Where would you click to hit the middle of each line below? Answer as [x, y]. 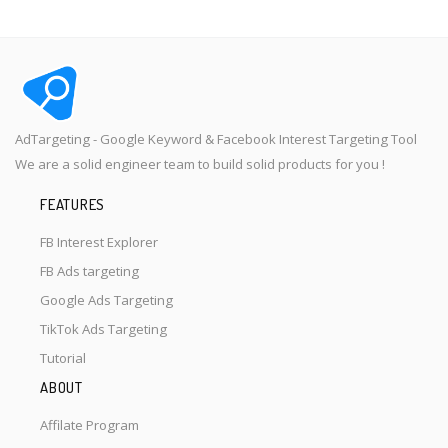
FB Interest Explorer [99, 242]
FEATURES [72, 205]
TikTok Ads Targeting [103, 329]
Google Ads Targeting [106, 300]
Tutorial [63, 358]
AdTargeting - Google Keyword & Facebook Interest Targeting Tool [216, 138]
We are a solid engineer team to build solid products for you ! [200, 163]
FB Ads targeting [89, 271]
